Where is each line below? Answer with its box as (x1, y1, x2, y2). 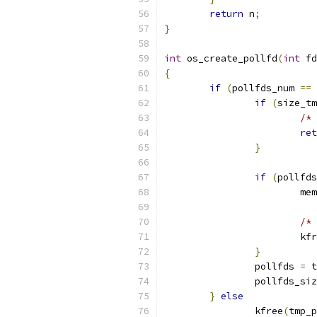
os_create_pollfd (181, 52, 277, 64)
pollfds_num (232, 82, 300, 94)
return (209, 8, 243, 20)
